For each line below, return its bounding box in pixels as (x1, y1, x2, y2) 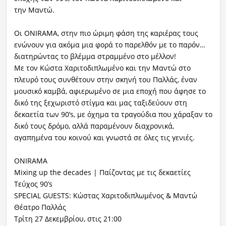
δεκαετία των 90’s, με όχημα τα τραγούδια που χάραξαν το (14, 109, 212, 120)
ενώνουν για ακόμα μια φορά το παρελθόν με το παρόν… (14, 40, 205, 50)
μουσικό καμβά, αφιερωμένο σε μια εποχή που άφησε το (14, 86, 206, 96)
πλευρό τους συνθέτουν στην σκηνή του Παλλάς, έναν (14, 75, 197, 85)
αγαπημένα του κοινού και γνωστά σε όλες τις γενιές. (14, 133, 195, 143)
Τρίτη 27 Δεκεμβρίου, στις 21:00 (14, 214, 122, 224)
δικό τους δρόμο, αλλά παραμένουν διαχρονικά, (14, 121, 174, 131)
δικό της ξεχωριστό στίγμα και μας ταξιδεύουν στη (14, 98, 187, 108)
